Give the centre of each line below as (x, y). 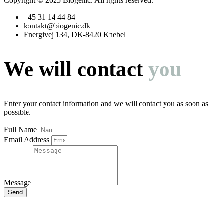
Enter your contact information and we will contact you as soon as (106, 103)
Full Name (21, 129)
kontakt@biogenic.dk (57, 26)
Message (18, 182)
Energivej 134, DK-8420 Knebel (75, 34)
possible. (17, 112)
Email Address (27, 139)
